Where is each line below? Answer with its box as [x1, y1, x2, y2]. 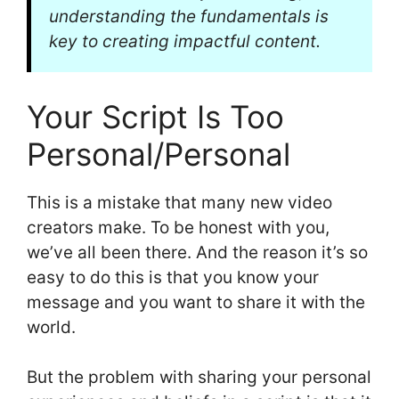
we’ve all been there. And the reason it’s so [27, 241, 368, 263]
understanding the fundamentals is [49, 6, 329, 28]
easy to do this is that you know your [27, 266, 319, 288]
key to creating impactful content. [49, 31, 321, 53]
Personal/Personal [27, 134, 290, 173]
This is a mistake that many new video [27, 191, 332, 213]
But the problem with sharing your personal [27, 367, 371, 388]
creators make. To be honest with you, [27, 216, 330, 238]
